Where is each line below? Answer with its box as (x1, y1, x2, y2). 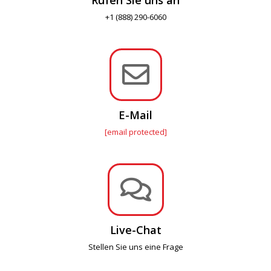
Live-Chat (109, 222, 162, 237)
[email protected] (104, 126, 167, 137)
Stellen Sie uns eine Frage (88, 241, 183, 252)
